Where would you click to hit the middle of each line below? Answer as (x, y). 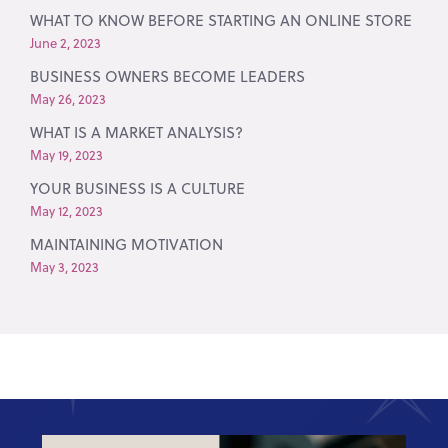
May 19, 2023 (67, 154)
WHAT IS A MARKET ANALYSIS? (137, 132)
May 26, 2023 (68, 98)
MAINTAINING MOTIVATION (127, 244)
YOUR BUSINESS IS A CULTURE (138, 188)
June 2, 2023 (66, 42)
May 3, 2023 (65, 266)
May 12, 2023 (67, 210)
